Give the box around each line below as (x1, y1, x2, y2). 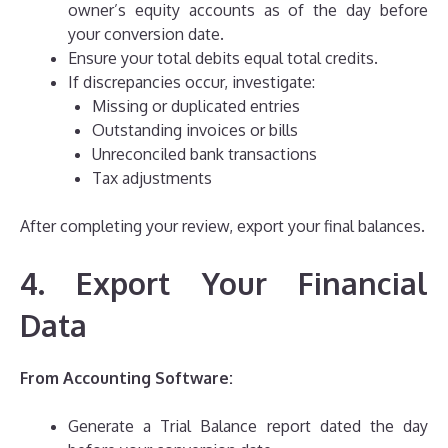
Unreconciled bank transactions (92, 144, 317, 165)
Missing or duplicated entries (92, 96, 300, 117)
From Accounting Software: (20, 368, 233, 389)
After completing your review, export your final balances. (20, 216, 425, 237)
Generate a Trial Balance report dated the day (68, 416, 428, 437)
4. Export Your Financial (20, 264, 428, 303)
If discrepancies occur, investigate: (68, 72, 315, 93)
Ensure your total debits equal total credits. (68, 48, 378, 69)
